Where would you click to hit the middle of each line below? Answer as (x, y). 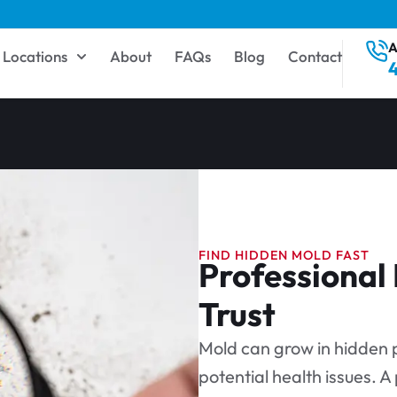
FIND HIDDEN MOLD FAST (284, 255)
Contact (315, 56)
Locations (35, 56)
